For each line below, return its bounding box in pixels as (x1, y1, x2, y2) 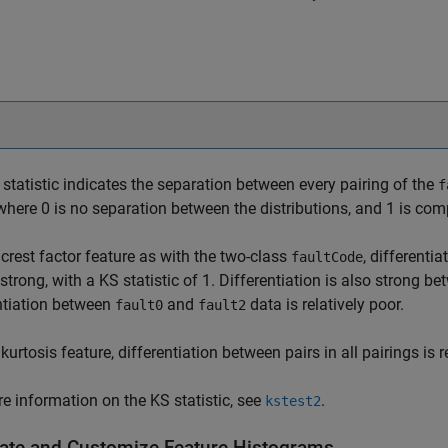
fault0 (115, 297, 163, 313)
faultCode (291, 249, 363, 265)
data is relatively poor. (246, 295, 404, 314)
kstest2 (265, 393, 321, 409)
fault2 (198, 297, 246, 313)
